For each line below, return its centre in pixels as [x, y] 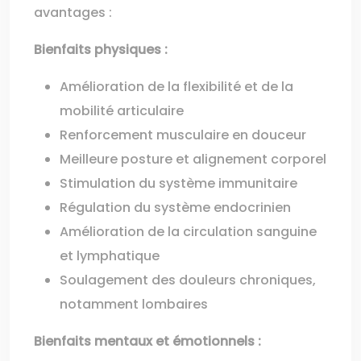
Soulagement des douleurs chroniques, [188, 280]
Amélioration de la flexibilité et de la [176, 87]
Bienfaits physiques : [101, 50]
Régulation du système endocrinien [175, 207]
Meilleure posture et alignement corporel [193, 159]
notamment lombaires [134, 304]
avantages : [73, 12]
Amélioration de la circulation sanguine [188, 232]
